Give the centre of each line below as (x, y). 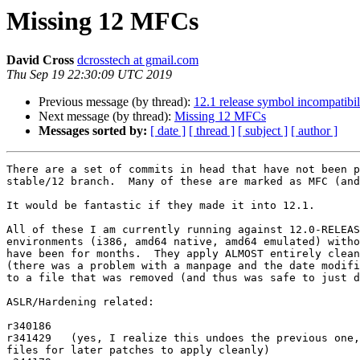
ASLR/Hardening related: (80, 302)
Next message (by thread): (106, 117)
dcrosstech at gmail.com (138, 60)
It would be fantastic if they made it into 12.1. (161, 206)
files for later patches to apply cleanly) (138, 350)
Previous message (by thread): (116, 102)
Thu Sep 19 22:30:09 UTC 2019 (89, 75)
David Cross (40, 60)
